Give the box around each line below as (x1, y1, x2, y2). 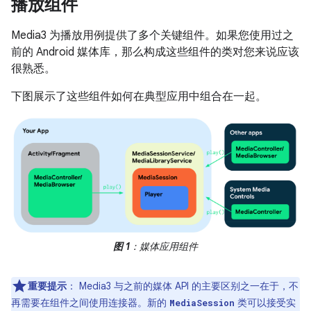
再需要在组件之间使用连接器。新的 (11, 296, 169, 309)
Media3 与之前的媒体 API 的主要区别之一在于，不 (76, 279, 299, 292)
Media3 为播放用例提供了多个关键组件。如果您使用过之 (11, 28, 294, 42)
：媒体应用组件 (130, 239, 198, 253)
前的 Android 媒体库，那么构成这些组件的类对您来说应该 (11, 45, 299, 59)
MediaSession (169, 296, 235, 308)
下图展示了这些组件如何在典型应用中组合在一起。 (11, 90, 267, 103)
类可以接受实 (235, 296, 296, 309)
